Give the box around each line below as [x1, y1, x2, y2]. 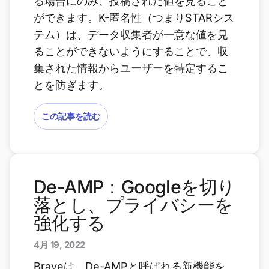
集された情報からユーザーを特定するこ [34, 62, 228, 74]
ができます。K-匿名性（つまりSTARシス [34, 11, 234, 24]
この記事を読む [41, 110, 100, 122]
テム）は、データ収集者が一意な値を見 [34, 28, 228, 41]
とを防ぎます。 [34, 79, 109, 91]
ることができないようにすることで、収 [34, 45, 228, 58]
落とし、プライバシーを [34, 194, 233, 216]
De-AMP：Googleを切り [34, 176, 235, 198]
